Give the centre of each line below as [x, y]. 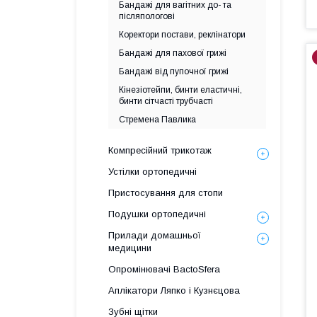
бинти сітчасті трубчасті [166, 101]
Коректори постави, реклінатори [182, 35]
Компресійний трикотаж [160, 150]
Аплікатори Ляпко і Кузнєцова [174, 290]
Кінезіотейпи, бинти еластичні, [180, 90]
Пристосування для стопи [166, 193]
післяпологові [147, 16]
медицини [130, 248]
